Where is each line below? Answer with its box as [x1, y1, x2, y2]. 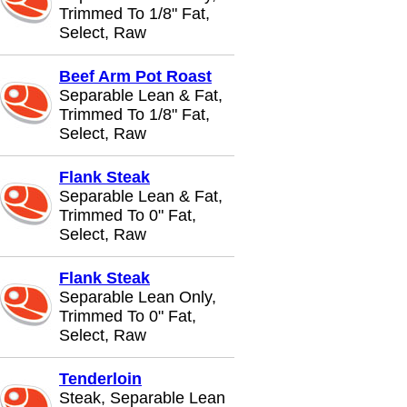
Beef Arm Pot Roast [59, 67, 212, 85]
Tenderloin [59, 370, 142, 388]
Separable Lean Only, [59, 288, 216, 306]
